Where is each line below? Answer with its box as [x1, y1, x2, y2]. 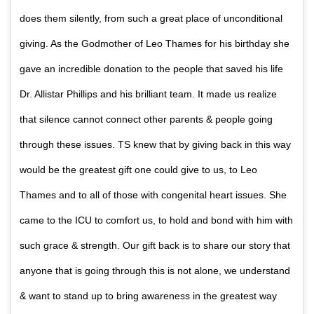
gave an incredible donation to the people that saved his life [20, 62, 283, 74]
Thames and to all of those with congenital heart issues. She [20, 189, 287, 200]
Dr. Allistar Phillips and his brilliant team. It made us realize [20, 88, 277, 100]
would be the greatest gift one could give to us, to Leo [20, 163, 257, 175]
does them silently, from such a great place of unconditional [20, 12, 282, 24]
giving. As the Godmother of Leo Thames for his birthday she [20, 37, 289, 49]
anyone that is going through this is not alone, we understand [20, 264, 290, 276]
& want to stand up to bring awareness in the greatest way [20, 289, 277, 301]
